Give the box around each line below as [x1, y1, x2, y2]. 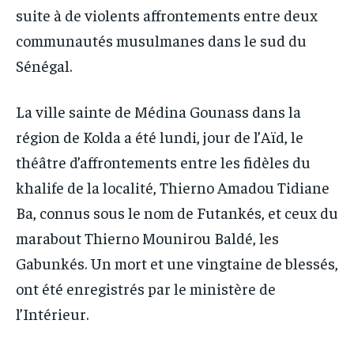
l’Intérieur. [16, 303, 88, 323]
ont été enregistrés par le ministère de [16, 277, 276, 298]
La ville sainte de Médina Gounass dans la [16, 100, 301, 121]
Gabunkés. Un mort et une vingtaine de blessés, [16, 252, 338, 273]
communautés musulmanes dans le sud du [16, 29, 307, 50]
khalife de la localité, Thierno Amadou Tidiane [16, 176, 330, 197]
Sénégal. [16, 55, 72, 75]
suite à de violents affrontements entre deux [16, 4, 318, 24]
